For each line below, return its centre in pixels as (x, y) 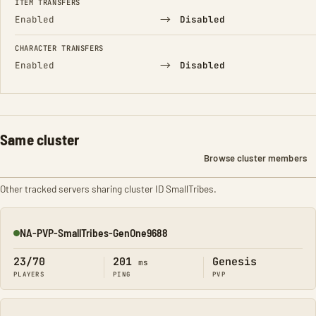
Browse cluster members (255, 158)
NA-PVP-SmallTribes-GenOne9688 (94, 232)
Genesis (235, 262)
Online (26, 238)
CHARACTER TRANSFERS (59, 48)
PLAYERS (29, 274)
